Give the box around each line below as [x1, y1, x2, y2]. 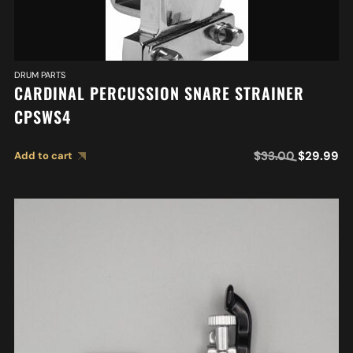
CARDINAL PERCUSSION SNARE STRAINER [13, 81, 304, 106]
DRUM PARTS [13, 69, 65, 81]
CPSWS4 [13, 105, 71, 129]
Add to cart [13, 149, 72, 163]
